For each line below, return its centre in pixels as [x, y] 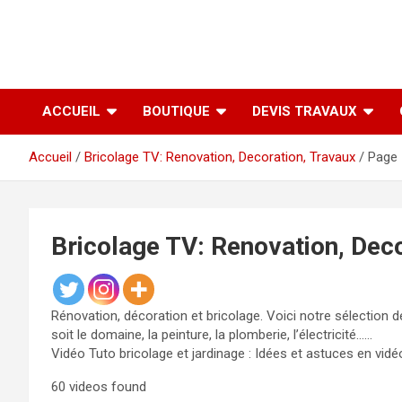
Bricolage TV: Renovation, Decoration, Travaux [220, 157]
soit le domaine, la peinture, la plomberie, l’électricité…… [212, 335]
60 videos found [99, 387]
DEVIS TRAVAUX [305, 111]
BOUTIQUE [176, 111]
